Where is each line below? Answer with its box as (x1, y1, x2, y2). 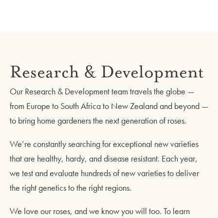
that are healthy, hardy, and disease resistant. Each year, (10, 152, 198, 164)
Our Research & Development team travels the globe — (10, 85, 194, 97)
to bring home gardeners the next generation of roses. (10, 114, 186, 126)
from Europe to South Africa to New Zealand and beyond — (10, 100, 208, 111)
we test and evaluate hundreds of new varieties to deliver (10, 167, 199, 179)
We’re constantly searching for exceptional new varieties (10, 138, 199, 149)
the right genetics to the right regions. (10, 182, 131, 193)
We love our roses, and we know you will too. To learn (10, 205, 190, 217)
